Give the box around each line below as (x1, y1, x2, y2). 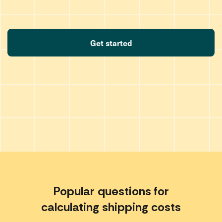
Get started (90, 37, 132, 48)
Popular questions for (53, 183, 169, 199)
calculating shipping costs (41, 199, 181, 215)
